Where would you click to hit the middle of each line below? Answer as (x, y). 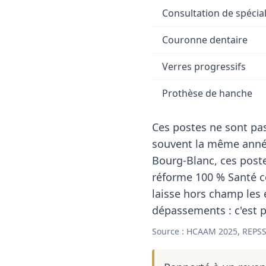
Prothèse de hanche (207, 93)
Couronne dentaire (205, 40)
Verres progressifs (204, 66)
